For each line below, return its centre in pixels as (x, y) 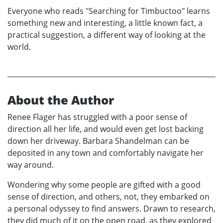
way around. (31, 165)
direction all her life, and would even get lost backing (106, 129)
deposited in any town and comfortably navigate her (106, 153)
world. (19, 47)
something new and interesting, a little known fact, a (105, 23)
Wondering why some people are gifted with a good (104, 184)
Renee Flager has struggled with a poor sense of (97, 117)
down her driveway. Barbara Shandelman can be (98, 141)
